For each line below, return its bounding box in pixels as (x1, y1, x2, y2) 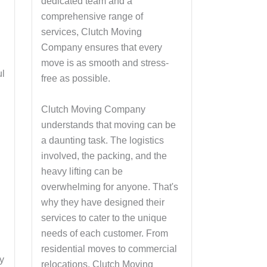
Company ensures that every (41, 42, 162, 52)
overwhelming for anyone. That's (41, 181, 178, 192)
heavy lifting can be (41, 166, 123, 176)
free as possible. (41, 73, 110, 83)
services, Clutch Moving (41, 27, 142, 37)
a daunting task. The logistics (41, 135, 164, 145)
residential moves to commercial (41, 243, 177, 254)
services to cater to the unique (41, 212, 167, 223)
